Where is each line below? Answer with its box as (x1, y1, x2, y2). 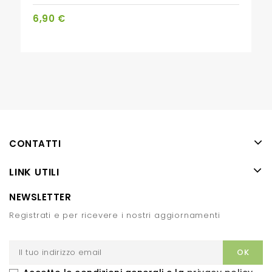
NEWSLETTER (9, 190, 71, 203)
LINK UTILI (9, 165, 59, 179)
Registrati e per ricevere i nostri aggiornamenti (9, 209, 220, 221)
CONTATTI (9, 137, 61, 151)
